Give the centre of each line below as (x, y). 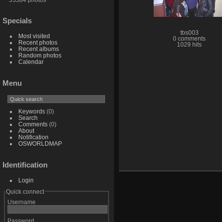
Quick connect (25, 191)
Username (21, 202)
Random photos (40, 55)
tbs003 (189, 32)
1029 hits (189, 44)
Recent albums (38, 49)
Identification (25, 165)
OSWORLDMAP (40, 144)
